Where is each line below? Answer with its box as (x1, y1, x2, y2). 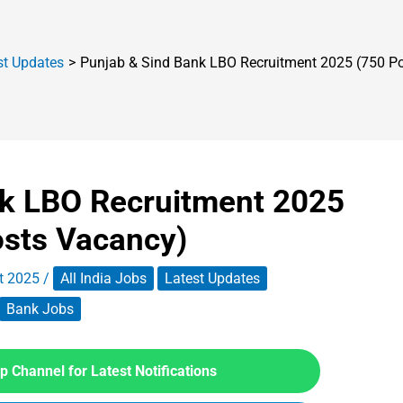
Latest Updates (164, 270, 260, 287)
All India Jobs (59, 270, 147, 287)
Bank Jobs (5, 300, 74, 318)
